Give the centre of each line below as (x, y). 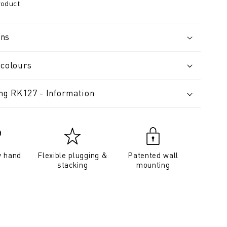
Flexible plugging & (73, 155)
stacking (72, 165)
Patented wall (153, 155)
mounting (153, 165)
